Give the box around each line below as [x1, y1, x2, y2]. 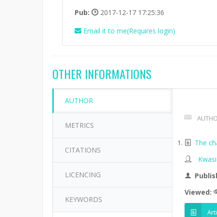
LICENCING [65, 170, 101, 179]
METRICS [65, 121, 94, 130]
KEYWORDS [65, 195, 102, 204]
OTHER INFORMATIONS [52, 65, 152, 82]
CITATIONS [65, 145, 101, 155]
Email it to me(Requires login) [83, 26, 175, 35]
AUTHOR [65, 96, 93, 105]
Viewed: [185, 187, 214, 197]
